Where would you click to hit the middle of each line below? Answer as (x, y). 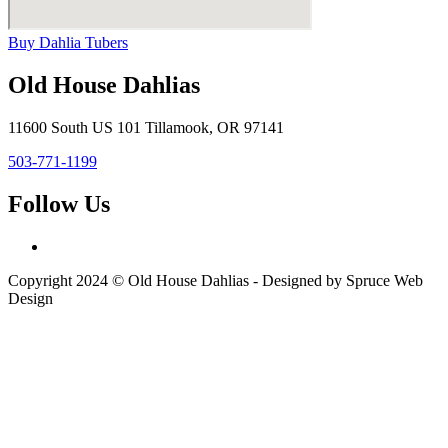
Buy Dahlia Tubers (68, 42)
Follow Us (59, 203)
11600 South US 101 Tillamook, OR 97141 (146, 127)
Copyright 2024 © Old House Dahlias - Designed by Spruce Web (215, 280)
